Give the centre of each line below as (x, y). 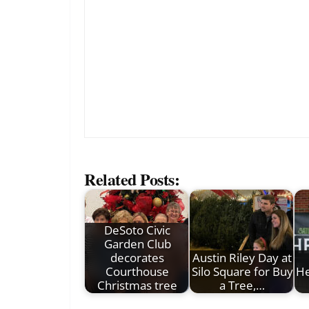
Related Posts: (132, 179)
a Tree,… (242, 285)
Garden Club (137, 243)
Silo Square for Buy (242, 271)
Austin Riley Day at (242, 257)
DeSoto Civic (137, 230)
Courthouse (137, 271)
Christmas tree (137, 285)
